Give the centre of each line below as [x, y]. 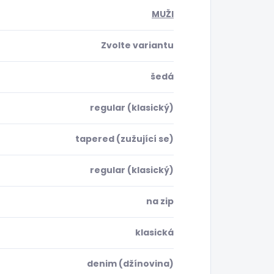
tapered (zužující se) [124, 139]
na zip [160, 202]
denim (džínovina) [130, 264]
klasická [154, 233]
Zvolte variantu [137, 46]
